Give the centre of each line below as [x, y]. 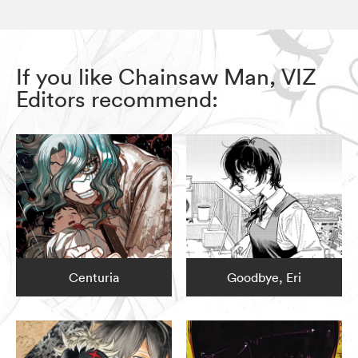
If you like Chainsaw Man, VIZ [166, 76]
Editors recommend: [117, 99]
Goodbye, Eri [265, 278]
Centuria [93, 278]
